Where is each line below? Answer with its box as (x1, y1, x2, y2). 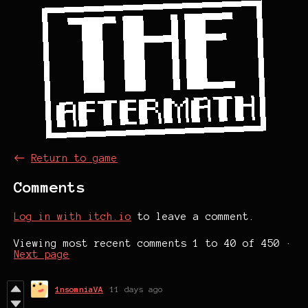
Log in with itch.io (14, 211, 131, 223)
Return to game (31, 153, 118, 164)
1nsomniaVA (55, 285, 103, 294)
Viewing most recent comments (14, 238, 193, 250)
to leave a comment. (131, 211, 255, 223)
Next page (14, 249, 69, 261)
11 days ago (110, 285, 163, 294)
